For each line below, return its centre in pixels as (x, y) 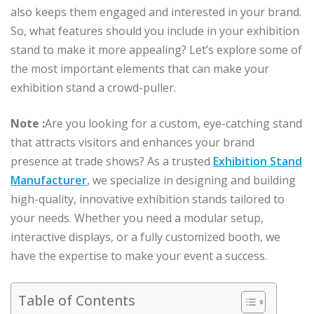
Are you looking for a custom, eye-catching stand (173, 124)
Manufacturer (49, 180)
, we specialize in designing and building (191, 180)
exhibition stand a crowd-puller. (93, 88)
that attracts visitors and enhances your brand (132, 143)
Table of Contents (77, 301)
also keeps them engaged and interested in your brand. (156, 12)
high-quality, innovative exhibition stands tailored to (148, 199)
